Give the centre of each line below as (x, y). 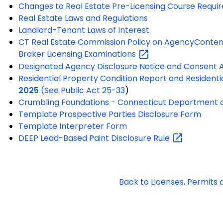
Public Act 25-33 (93, 90)
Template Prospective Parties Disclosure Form (110, 114)
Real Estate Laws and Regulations (83, 18)
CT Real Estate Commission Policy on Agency (106, 42)
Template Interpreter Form (73, 126)
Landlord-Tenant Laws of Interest (84, 30)
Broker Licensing (51, 54)
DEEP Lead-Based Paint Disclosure (86, 138)
